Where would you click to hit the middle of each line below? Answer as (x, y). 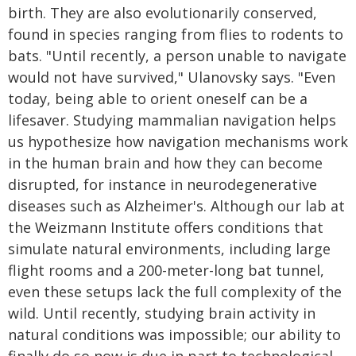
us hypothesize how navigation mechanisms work (178, 142)
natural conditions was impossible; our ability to (174, 335)
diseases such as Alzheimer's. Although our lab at (176, 206)
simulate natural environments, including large (169, 249)
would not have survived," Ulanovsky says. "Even (172, 77)
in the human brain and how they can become (165, 163)
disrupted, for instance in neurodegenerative (163, 185)
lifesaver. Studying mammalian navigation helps (172, 120)
